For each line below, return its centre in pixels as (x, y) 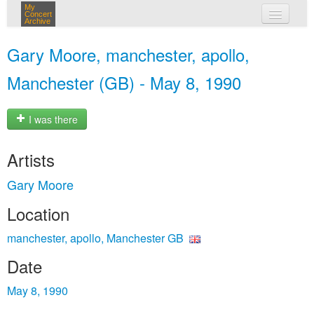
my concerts (177, 41)
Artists (31, 159)
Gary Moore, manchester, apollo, (128, 54)
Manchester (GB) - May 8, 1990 (124, 82)
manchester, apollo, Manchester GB (95, 238)
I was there (52, 120)
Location (38, 213)
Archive (37, 21)
